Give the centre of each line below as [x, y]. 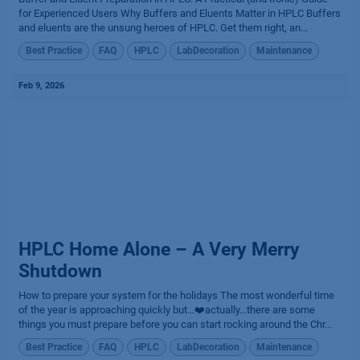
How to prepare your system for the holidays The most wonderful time [176, 295]
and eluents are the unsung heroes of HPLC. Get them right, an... [163, 28]
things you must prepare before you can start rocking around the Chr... [175, 324]
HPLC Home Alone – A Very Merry [159, 249]
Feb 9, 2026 [41, 85]
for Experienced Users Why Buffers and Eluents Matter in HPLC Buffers [180, 14]
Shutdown [60, 271]
